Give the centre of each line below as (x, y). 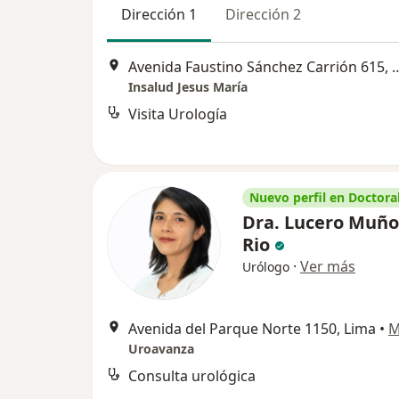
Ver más (328, 266)
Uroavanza (161, 348)
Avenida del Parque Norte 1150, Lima (252, 328)
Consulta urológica (192, 375)
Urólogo (266, 266)
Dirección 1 (159, 14)
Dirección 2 (263, 14)
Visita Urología (178, 114)
